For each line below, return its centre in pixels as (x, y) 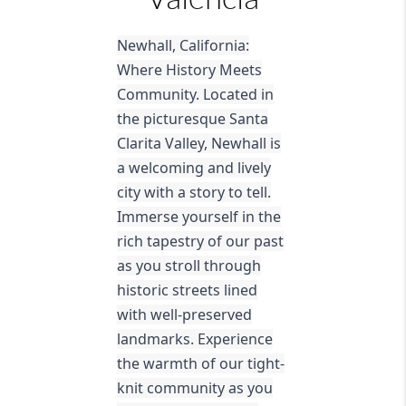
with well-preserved (184, 315)
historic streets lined (187, 290)
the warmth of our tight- (200, 364)
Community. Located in (195, 95)
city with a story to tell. (193, 193)
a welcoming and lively (193, 168)
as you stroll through (188, 266)
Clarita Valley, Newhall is (198, 144)
